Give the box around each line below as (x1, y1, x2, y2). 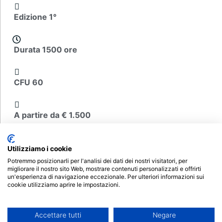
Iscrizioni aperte (14, 204, 79, 215)
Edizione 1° (14, 12, 57, 22)
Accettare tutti (35, 211, 81, 219)
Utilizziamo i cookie (7, 145, 72, 153)
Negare (152, 211, 176, 219)
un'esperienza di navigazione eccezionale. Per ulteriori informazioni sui (7, 173, 204, 180)
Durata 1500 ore (14, 45, 78, 55)
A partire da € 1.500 (14, 110, 91, 120)
